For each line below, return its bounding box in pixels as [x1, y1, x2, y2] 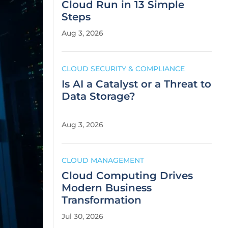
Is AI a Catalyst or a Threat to [62, 78, 211, 90]
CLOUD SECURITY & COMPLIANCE [62, 64, 185, 73]
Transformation [62, 194, 141, 206]
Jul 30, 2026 [62, 212, 103, 221]
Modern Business [62, 182, 152, 194]
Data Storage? [62, 90, 135, 102]
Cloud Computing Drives [62, 169, 193, 182]
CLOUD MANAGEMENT [62, 156, 144, 165]
